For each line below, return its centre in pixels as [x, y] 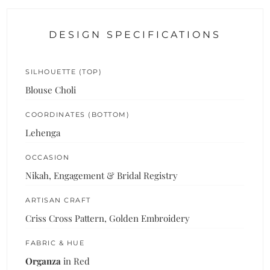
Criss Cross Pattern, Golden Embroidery [108, 218]
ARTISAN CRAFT [58, 200]
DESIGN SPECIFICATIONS [135, 34]
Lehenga [43, 132]
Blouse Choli [51, 89]
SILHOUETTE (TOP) [64, 71]
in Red [76, 261]
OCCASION [48, 157]
